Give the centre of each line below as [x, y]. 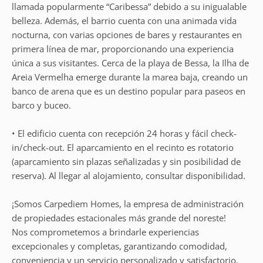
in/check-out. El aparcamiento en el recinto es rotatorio [123, 147]
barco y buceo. [41, 105]
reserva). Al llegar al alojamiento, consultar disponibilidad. [129, 176]
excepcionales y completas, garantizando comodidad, [119, 246]
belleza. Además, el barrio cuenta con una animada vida [124, 21]
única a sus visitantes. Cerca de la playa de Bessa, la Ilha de [130, 63]
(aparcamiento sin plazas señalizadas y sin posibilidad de [126, 161]
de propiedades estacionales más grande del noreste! [119, 218]
